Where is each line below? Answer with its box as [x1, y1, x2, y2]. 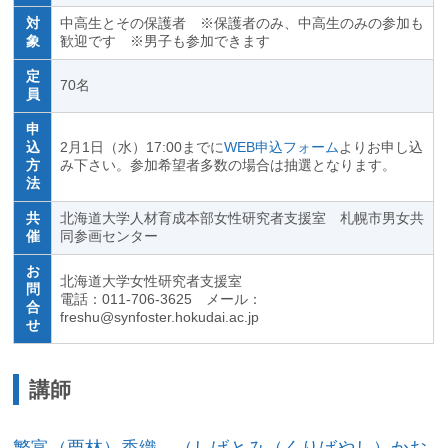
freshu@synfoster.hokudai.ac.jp [60, 309, 260, 325]
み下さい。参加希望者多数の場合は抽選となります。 [60, 157, 397, 173]
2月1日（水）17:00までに [60, 139, 225, 155]
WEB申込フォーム [224, 139, 340, 155]
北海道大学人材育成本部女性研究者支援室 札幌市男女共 [60, 210, 425, 226]
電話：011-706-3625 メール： [60, 291, 263, 307]
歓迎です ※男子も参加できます [60, 33, 271, 49]
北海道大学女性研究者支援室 [60, 273, 243, 289]
